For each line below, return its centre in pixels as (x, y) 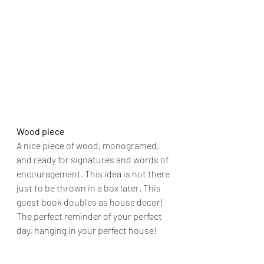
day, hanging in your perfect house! (87, 230)
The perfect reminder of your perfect (90, 216)
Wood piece (41, 131)
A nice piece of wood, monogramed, (89, 146)
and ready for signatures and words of (93, 160)
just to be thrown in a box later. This (90, 188)
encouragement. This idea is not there (94, 174)
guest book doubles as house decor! (91, 202)
